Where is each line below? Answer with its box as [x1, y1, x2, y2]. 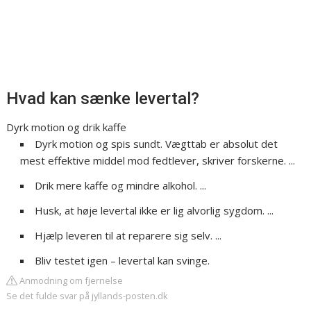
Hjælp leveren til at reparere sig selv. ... [35, 228, 222, 243]
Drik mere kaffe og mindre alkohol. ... [35, 178, 207, 193]
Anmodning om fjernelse [17, 274, 124, 287]
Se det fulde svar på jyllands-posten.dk [6, 289, 169, 303]
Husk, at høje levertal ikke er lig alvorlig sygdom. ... [35, 203, 274, 218]
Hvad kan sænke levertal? [6, 89, 200, 109]
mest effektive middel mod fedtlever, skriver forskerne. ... [20, 153, 296, 168]
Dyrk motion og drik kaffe [6, 120, 127, 135]
